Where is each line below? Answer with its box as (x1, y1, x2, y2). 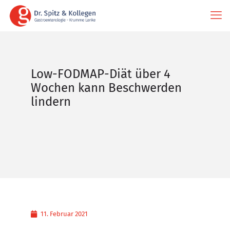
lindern (31, 94, 71, 109)
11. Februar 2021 (41, 210, 88, 218)
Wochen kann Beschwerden (31, 81, 182, 95)
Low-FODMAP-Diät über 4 (31, 67, 170, 81)
